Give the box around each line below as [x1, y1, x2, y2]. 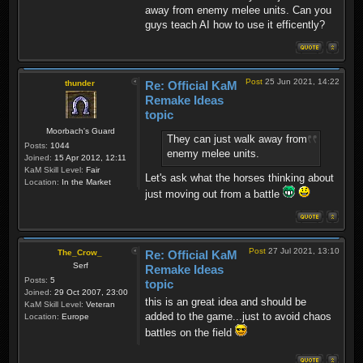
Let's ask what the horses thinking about [145, 171, 334, 184]
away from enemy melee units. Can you [145, 4, 331, 17]
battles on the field [145, 327, 235, 340]
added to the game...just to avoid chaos [145, 310, 331, 323]
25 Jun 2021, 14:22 [263, 77, 340, 87]
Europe [59, 311, 89, 321]
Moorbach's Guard [46, 126, 115, 136]
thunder [65, 79, 95, 88]
